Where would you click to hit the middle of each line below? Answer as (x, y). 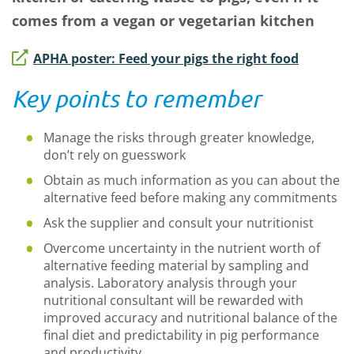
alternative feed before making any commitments (190, 198)
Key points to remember (136, 98)
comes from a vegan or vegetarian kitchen (163, 21)
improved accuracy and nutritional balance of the (190, 318)
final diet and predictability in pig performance (181, 335)
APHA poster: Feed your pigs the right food (166, 58)
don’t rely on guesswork (115, 155)
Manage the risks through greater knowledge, (179, 137)
